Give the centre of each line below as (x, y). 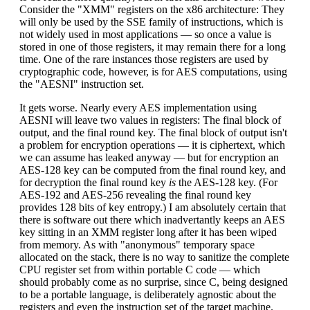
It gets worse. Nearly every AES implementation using (138, 108)
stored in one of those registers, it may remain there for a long (153, 47)
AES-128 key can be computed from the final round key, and (153, 170)
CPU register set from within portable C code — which (140, 270)
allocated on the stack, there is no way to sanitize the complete (154, 257)
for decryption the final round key (94, 182)
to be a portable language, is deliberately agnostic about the (148, 294)
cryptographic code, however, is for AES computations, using (153, 72)
